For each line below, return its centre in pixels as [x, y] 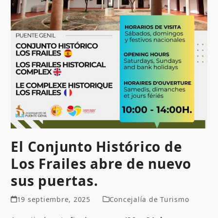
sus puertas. [54, 180]
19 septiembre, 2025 [54, 199]
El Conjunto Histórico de [97, 146]
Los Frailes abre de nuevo [101, 163]
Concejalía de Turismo [149, 199]
